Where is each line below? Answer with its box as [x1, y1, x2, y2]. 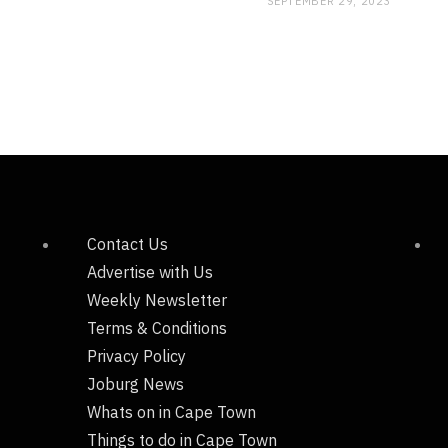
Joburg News [87, 373, 184, 394]
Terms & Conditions [87, 317, 227, 338]
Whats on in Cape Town [87, 401, 256, 422]
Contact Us [87, 233, 168, 254]
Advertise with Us [87, 261, 213, 282]
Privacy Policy [87, 345, 186, 366]
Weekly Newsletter [87, 289, 227, 310]
